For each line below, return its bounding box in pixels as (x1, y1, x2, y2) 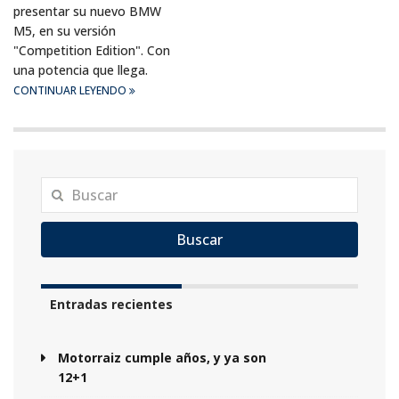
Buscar (176, 230, 223, 250)
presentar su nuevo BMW (13, 3, 161, 20)
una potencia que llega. (13, 61, 148, 79)
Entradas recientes (50, 296, 173, 313)
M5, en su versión (13, 22, 116, 40)
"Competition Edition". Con (13, 42, 170, 60)
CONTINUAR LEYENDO (13, 83, 129, 99)
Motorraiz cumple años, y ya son (58, 349, 266, 367)
